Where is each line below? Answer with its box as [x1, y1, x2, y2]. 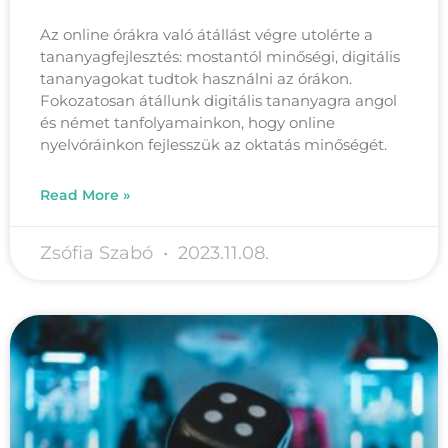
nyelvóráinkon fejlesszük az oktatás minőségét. [40, 135, 391, 154]
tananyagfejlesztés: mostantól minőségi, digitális [40, 47, 400, 66]
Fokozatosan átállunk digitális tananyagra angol [40, 91, 397, 110]
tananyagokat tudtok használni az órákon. [40, 69, 352, 88]
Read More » [40, 186, 130, 204]
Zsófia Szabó [40, 242, 158, 264]
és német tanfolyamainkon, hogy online [40, 113, 335, 132]
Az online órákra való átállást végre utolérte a [40, 25, 373, 44]
